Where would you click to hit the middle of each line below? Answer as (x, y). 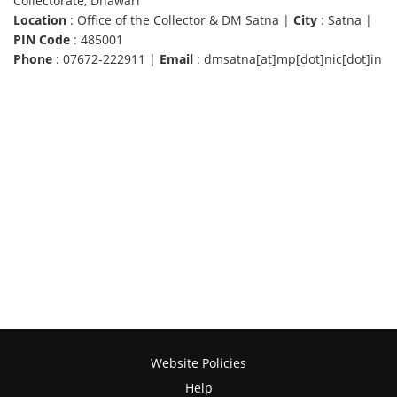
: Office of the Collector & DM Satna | (180, 20)
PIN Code (42, 40)
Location (40, 20)
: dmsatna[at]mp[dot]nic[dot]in (288, 59)
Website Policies (198, 363)
